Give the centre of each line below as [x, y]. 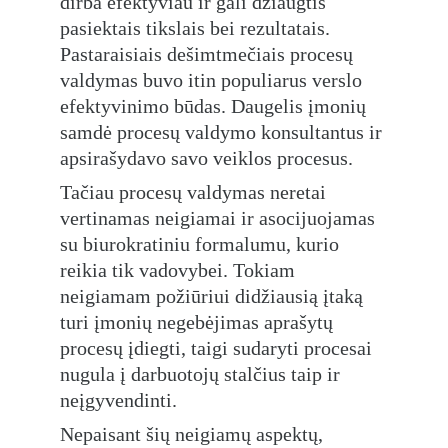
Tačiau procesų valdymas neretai [195, 192]
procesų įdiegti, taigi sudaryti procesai [218, 348]
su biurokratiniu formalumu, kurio [202, 244]
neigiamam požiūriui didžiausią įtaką [214, 296]
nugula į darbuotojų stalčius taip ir [202, 374]
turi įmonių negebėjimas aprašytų [199, 322]
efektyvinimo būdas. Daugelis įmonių [215, 106]
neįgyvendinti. [118, 400]
